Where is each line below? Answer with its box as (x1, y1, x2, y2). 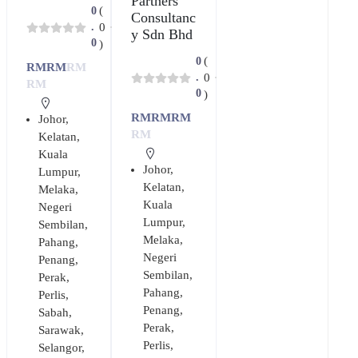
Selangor (38, 340, 82, 354)
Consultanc (131, 9, 197, 26)
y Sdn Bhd (131, 26, 193, 42)
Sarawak (38, 323, 81, 336)
